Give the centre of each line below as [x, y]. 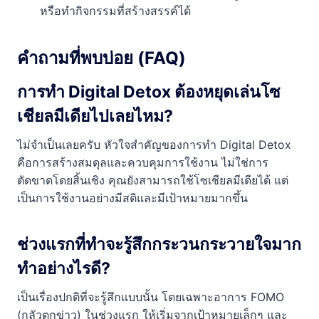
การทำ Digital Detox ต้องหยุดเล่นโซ [149, 91]
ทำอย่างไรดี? [64, 268]
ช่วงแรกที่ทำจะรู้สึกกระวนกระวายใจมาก [159, 244]
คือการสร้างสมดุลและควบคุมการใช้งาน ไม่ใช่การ [143, 163]
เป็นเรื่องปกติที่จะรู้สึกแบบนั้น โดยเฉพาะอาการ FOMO [151, 297]
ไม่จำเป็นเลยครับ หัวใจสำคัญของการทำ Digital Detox [154, 145]
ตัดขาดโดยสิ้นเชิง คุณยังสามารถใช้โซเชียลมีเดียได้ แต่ [153, 181]
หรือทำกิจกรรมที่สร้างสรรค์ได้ [115, 10]
